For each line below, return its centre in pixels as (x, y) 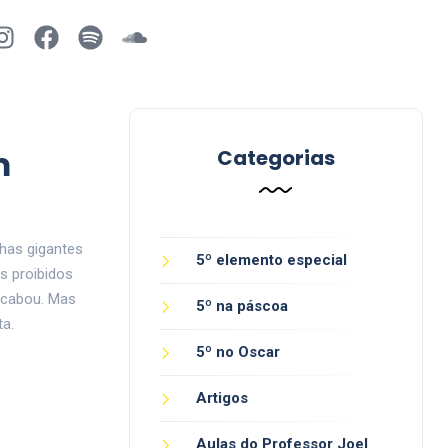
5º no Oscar (237, 352)
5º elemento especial (271, 260)
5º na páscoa (241, 306)
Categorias (275, 158)
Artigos (221, 398)
